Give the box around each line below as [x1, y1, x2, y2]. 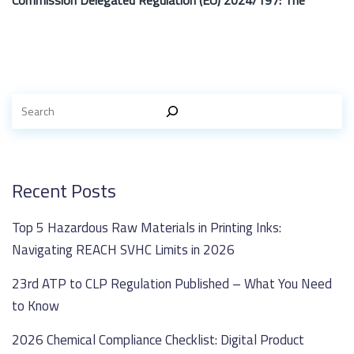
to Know [12, 296, 59, 317]
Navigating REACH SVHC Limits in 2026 [12, 239, 235, 261]
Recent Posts [12, 176, 116, 205]
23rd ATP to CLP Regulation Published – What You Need [12, 273, 332, 295]
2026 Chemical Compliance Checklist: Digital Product [12, 330, 304, 351]
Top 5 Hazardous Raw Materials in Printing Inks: [12, 217, 281, 239]
